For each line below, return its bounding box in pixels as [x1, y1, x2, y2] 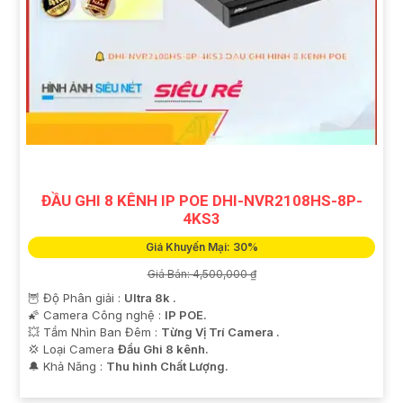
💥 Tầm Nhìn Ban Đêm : [28, 325, 161, 340]
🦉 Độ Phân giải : [28, 291, 124, 306]
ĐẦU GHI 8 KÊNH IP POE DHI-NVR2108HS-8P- [40, 192, 363, 210]
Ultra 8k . [124, 291, 176, 306]
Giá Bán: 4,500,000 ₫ [147, 267, 256, 282]
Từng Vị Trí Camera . [161, 325, 280, 340]
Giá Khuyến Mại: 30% [145, 240, 258, 255]
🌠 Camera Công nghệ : [28, 308, 165, 323]
